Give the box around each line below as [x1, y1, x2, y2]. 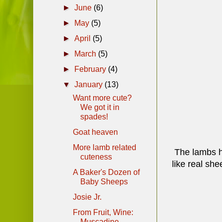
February [74, 64, 109, 73]
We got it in [80, 103, 119, 111]
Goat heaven [72, 127, 118, 136]
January [74, 80, 105, 89]
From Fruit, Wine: [72, 208, 133, 217]
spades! [80, 112, 108, 121]
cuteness [80, 152, 112, 161]
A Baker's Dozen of [72, 167, 140, 176]
